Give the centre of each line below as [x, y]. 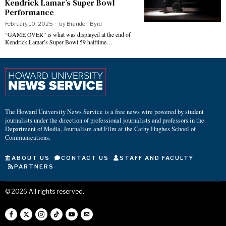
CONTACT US [85, 158]
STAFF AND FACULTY [157, 158]
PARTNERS [34, 166]
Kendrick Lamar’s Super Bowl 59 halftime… [59, 42]
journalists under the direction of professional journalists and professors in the [105, 120]
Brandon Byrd [84, 24]
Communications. [28, 137]
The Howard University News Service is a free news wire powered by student [104, 111]
